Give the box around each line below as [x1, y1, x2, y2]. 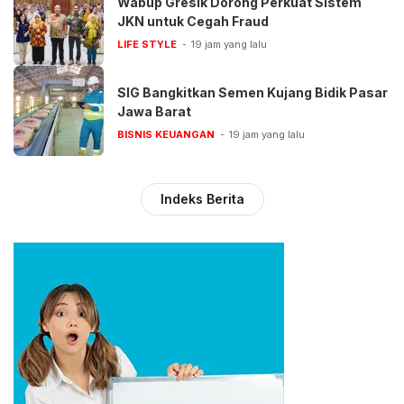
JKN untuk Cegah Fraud [117, 13, 269, 29]
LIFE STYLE [117, 37, 177, 50]
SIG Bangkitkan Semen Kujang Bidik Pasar [117, 84, 388, 100]
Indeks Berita [160, 191, 244, 207]
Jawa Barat [117, 103, 191, 119]
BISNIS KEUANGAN [117, 127, 215, 141]
